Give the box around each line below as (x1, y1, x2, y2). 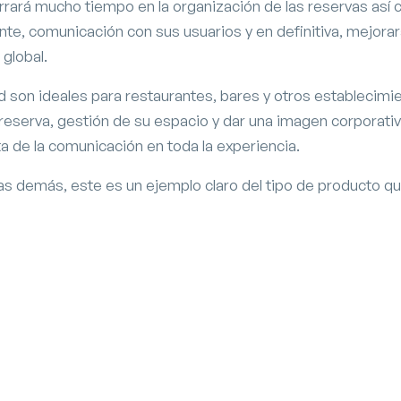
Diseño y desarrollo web (64, 384, 161, 396)
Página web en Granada (55, 354, 189, 370)
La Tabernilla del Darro (55, 326, 249, 349)
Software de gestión (176, 384, 257, 396)
